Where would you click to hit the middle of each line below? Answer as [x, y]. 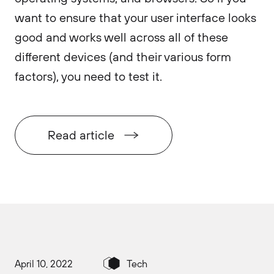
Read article [81, 135]
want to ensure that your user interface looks [135, 17]
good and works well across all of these [121, 37]
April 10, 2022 [44, 263]
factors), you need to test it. [90, 76]
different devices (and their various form [123, 57]
